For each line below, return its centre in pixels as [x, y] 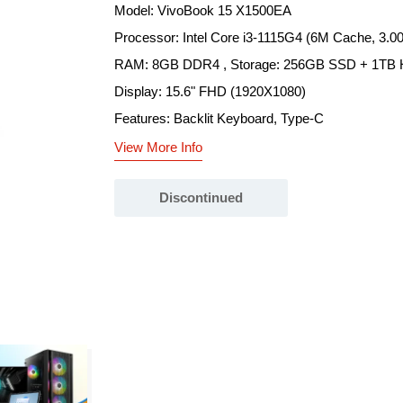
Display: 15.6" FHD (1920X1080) [210, 91]
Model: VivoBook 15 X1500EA [203, 10]
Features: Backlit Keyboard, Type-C [219, 118]
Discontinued [201, 197]
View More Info [158, 147]
